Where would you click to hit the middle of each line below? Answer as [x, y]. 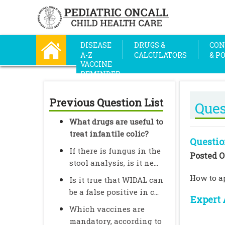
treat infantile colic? [109, 134]
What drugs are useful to [116, 122]
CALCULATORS [160, 55]
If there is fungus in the [115, 151]
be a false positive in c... [114, 192]
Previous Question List [106, 102]
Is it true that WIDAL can [116, 180]
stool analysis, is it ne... [114, 163]
